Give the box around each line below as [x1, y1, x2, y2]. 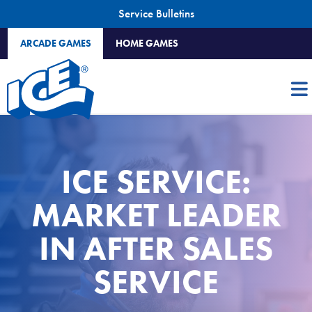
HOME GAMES [115, 38, 178, 49]
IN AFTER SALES [39, 228, 273, 268]
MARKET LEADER [31, 194, 281, 235]
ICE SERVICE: [61, 161, 251, 201]
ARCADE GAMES [19, 38, 91, 49]
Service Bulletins [118, 6, 194, 21]
